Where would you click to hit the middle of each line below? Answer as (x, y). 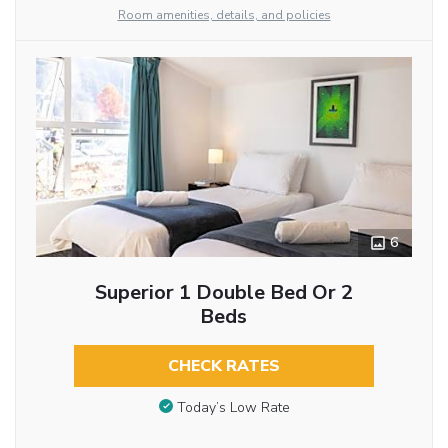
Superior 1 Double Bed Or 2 (223, 293)
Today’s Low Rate (233, 407)
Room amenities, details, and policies (224, 15)
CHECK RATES (223, 366)
